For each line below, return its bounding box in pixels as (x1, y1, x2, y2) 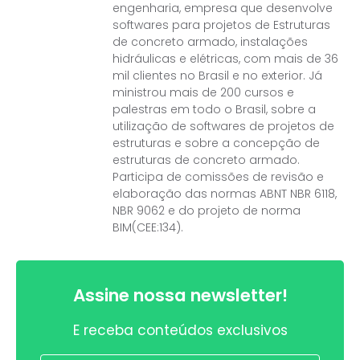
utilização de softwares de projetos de (112, 118, 334, 135)
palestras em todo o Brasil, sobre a (112, 101, 316, 118)
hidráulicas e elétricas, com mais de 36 (112, 51, 338, 67)
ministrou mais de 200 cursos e (112, 84, 294, 101)
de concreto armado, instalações (112, 34, 308, 51)
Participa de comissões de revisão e (112, 169, 324, 186)
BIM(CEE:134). (112, 219, 183, 236)
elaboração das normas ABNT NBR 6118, (112, 186, 337, 202)
